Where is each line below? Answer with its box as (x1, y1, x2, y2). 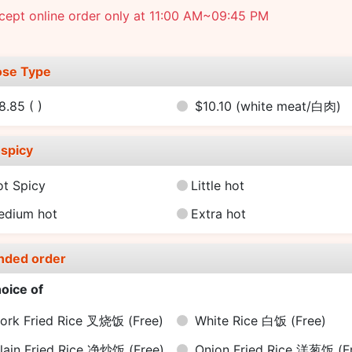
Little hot (190, 177, 244, 193)
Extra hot (190, 206, 246, 222)
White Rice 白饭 (195, 312, 291, 328)
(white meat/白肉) (235, 97, 341, 114)
